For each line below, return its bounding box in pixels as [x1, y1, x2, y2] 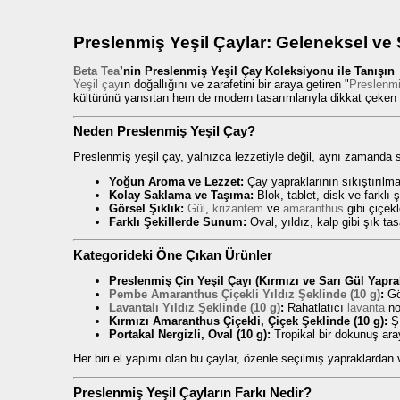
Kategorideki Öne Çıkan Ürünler [73, 246, 272, 262]
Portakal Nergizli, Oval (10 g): [109, 327, 271, 341]
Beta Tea [73, 63, 120, 78]
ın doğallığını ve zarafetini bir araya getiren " [121, 77, 349, 91]
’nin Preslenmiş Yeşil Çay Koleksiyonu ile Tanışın [120, 63, 395, 78]
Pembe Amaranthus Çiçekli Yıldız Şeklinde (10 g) [109, 287, 380, 301]
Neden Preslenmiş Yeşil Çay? [73, 122, 255, 138]
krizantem [212, 201, 263, 215]
